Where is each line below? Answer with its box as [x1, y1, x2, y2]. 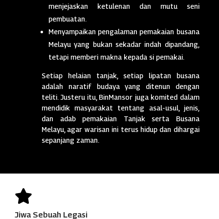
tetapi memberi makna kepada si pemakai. [48, 52, 185, 61]
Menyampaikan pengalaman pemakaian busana [48, 27, 199, 36]
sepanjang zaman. [42, 135, 100, 144]
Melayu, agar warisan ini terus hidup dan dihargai [42, 125, 199, 133]
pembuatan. [48, 14, 87, 23]
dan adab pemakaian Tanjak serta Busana [42, 114, 199, 123]
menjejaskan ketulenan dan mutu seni [48, 1, 199, 10]
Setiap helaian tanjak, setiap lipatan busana [42, 71, 199, 80]
